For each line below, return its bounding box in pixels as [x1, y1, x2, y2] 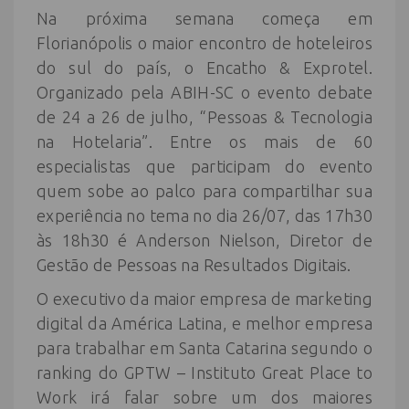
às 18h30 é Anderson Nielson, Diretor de [37, 231, 372, 249]
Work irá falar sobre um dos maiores [37, 388, 372, 406]
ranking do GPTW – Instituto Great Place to [37, 363, 372, 382]
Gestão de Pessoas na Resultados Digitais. [37, 256, 351, 274]
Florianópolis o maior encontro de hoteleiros [37, 34, 372, 52]
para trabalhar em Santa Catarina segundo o [37, 339, 372, 357]
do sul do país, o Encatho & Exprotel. [37, 58, 372, 77]
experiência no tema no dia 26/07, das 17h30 [37, 206, 372, 225]
